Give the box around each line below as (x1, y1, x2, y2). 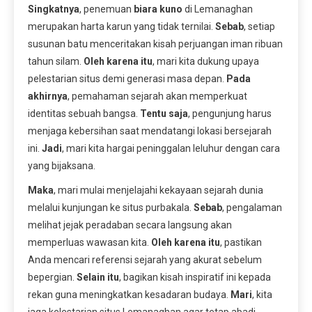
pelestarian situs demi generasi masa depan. (28, 72, 226, 84)
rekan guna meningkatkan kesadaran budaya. (28, 288, 231, 300)
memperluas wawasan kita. (28, 236, 151, 248)
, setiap (244, 20, 275, 32)
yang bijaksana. (28, 159, 95, 171)
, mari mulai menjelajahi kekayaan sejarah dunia (54, 184, 263, 196)
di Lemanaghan (182, 3, 253, 15)
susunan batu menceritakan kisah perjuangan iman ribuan (28, 38, 283, 49)
